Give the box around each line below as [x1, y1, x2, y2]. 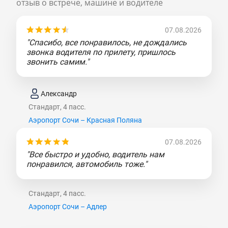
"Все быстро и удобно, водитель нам [26, 150, 164, 160]
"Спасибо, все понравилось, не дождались [26, 38, 187, 48]
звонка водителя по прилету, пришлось [26, 47, 176, 58]
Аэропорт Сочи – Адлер [28, 203, 107, 211]
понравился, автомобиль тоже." [26, 159, 147, 169]
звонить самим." [26, 57, 89, 67]
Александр [41, 89, 77, 98]
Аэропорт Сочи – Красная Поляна [28, 116, 142, 125]
